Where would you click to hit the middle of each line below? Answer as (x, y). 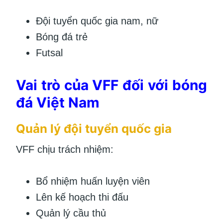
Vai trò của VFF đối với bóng (111, 85)
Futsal (49, 53)
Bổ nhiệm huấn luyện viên (93, 181)
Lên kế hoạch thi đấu (82, 197)
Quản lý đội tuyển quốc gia (94, 128)
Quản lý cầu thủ (71, 213)
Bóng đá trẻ (62, 37)
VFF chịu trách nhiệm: (65, 149)
